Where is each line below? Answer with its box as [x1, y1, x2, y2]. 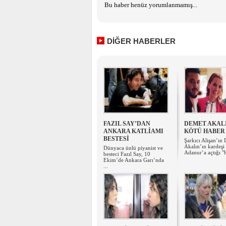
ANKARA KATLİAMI [103, 128, 163, 135]
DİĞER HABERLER [107, 37, 176, 45]
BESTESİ [103, 135, 129, 142]
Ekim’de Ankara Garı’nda [103, 157, 164, 163]
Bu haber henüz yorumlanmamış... [104, 1, 197, 9]
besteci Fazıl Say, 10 [103, 151, 150, 157]
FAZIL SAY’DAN [103, 120, 150, 127]
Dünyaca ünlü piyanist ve [103, 145, 163, 151]
